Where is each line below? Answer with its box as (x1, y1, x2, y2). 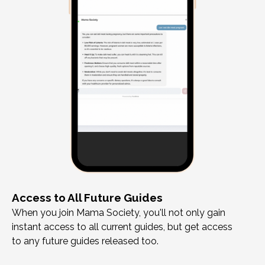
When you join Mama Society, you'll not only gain (12, 207, 225, 219)
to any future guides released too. (12, 235, 159, 247)
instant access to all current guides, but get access (12, 221, 232, 233)
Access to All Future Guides (12, 191, 163, 205)
